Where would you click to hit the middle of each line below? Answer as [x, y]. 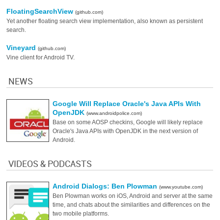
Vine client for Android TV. [41, 57]
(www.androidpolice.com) [114, 113]
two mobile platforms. [81, 214]
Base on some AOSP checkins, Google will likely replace [128, 122]
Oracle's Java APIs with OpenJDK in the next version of [125, 131]
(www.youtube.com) [181, 187]
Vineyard [22, 48]
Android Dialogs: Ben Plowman [106, 186]
